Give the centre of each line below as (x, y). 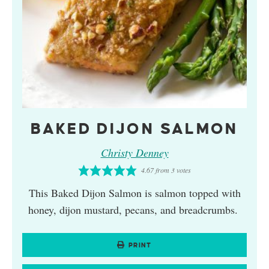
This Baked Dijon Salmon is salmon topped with (134, 193)
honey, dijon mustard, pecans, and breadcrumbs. (134, 210)
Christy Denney (134, 153)
